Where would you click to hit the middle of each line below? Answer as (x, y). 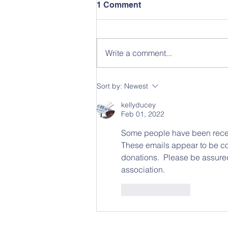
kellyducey (138, 105)
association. (143, 169)
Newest (136, 86)
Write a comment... (139, 53)
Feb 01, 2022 (143, 114)
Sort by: (109, 86)
